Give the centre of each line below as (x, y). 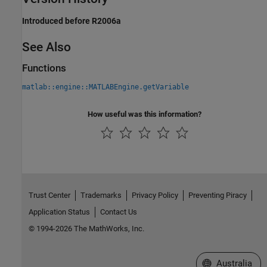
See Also (46, 47)
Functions (44, 68)
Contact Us (118, 212)
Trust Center (49, 195)
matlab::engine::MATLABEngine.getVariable (105, 87)
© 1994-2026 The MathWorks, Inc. (86, 228)
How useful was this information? (145, 114)
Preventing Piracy (217, 195)
